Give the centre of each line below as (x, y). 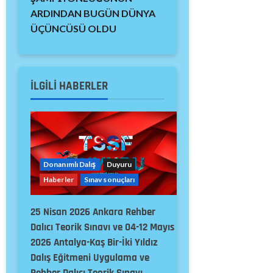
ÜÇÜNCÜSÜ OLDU (73, 28)
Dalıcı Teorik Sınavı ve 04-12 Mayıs (102, 227)
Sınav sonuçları (109, 179)
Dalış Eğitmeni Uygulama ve (90, 257)
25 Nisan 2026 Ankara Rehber (93, 212)
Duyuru (119, 164)
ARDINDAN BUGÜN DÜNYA (93, 13)
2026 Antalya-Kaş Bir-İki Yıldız (94, 242)
